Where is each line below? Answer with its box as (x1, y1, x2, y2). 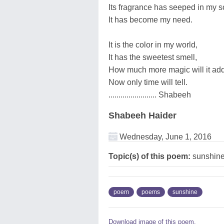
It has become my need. (108, 15, 192, 24)
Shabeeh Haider (108, 110, 176, 120)
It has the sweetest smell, (108, 52, 197, 61)
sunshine (172, 188, 197, 195)
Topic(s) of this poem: (108, 151, 190, 160)
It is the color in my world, (108, 40, 197, 49)
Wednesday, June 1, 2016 (117, 132, 211, 141)
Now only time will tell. (108, 77, 187, 86)
